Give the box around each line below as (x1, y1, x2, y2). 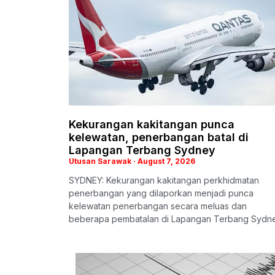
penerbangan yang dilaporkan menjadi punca (69, 188, 254, 199)
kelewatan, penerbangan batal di (69, 131, 249, 144)
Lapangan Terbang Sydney (69, 144, 215, 157)
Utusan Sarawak (69, 157, 133, 166)
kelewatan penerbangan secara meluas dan (69, 201, 247, 212)
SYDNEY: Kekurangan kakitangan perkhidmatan (69, 175, 259, 186)
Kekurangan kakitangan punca (69, 118, 234, 131)
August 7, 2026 (136, 157, 195, 166)
